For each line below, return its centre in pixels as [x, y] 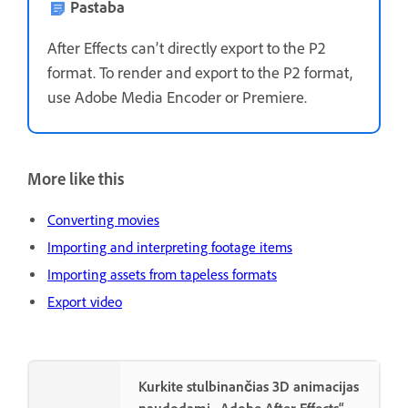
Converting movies [103, 219]
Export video [85, 301]
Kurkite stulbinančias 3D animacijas [249, 386]
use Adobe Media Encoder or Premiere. [177, 97]
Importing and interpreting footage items [170, 247]
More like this [76, 178]
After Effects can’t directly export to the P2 [187, 48]
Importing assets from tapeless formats [162, 274]
